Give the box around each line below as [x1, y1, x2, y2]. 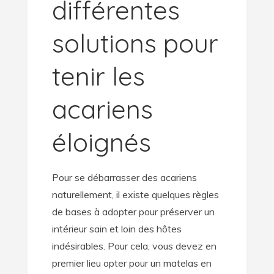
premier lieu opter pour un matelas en [51, 257, 212, 269]
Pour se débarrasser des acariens [51, 171, 197, 183]
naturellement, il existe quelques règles [51, 188, 219, 201]
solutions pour [51, 27, 218, 59]
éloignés [51, 126, 151, 158]
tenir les [51, 60, 145, 92]
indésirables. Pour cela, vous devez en [51, 240, 217, 252]
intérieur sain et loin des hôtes [51, 223, 182, 235]
